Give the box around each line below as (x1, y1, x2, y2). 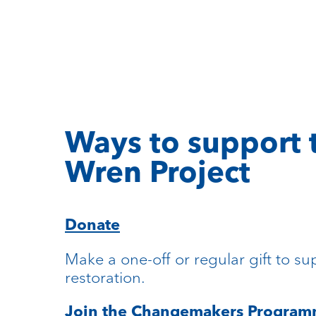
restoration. (65, 267, 145, 288)
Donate (65, 215, 120, 235)
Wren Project (65, 154, 250, 190)
